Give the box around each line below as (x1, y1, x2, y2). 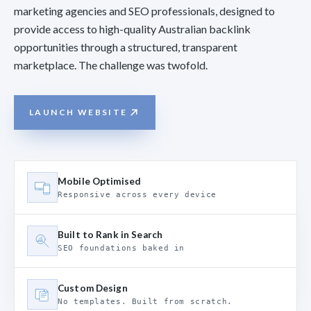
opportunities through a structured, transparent (14, 40, 237, 54)
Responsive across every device (58, 190, 217, 199)
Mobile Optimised (58, 176, 142, 187)
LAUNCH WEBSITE (29, 107, 128, 118)
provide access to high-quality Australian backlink (14, 22, 251, 36)
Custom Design (58, 283, 128, 294)
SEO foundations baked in (58, 244, 185, 253)
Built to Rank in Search (58, 229, 163, 241)
